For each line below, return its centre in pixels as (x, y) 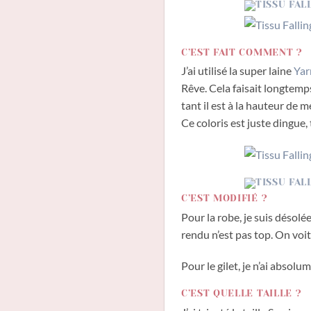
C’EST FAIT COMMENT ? (242, 52)
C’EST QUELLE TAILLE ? (242, 294)
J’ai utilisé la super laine (237, 71)
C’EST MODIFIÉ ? (225, 198)
